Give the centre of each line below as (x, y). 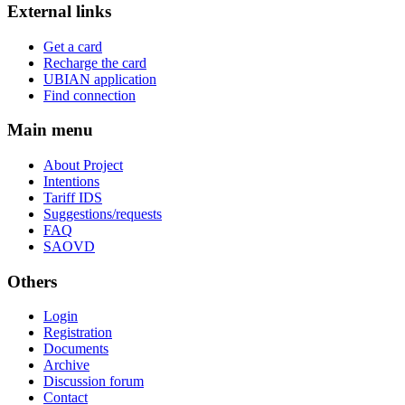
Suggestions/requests (103, 214)
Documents (76, 349)
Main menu (50, 130)
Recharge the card (95, 62)
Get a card (73, 46)
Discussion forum (94, 381)
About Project (83, 165)
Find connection (89, 95)
